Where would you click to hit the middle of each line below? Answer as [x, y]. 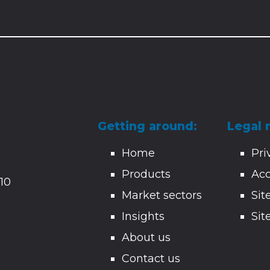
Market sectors [162, 196]
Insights [143, 217]
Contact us [151, 259]
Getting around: [148, 127]
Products [146, 174]
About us [146, 238]
